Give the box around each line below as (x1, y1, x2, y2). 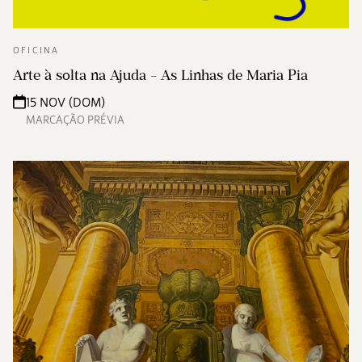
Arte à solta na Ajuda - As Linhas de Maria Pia (13, 65, 308, 84)
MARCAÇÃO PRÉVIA (26, 112, 124, 127)
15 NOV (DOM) (26, 94, 105, 110)
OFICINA (13, 44, 60, 56)
